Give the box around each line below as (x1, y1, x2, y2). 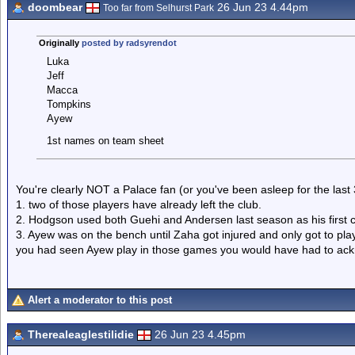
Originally (38, 38, 82, 48)
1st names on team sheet (46, 135, 164, 147)
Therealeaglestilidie (28, 328, 134, 341)
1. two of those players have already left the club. (16, 198, 261, 211)
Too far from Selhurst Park (103, 2, 214, 13)
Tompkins (46, 98, 91, 110)
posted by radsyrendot (81, 38, 177, 48)
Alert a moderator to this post (28, 294, 172, 306)
